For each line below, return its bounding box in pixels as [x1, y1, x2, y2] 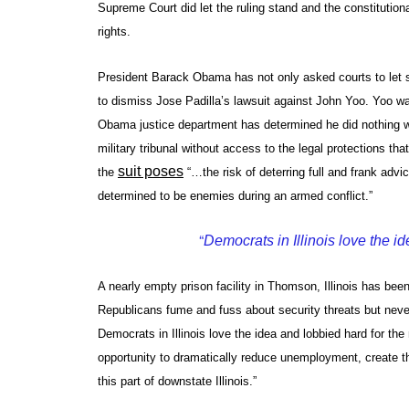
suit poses [118, 163, 184, 179]
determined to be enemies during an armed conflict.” [98, 188, 372, 203]
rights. [98, 24, 131, 38]
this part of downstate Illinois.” [98, 373, 257, 388]
